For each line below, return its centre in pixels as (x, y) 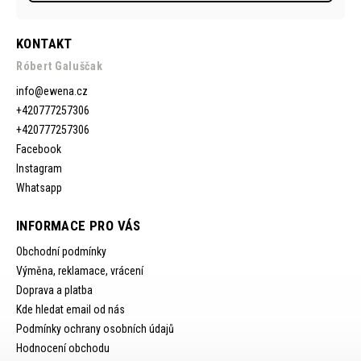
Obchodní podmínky (61, 251)
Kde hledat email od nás (71, 309)
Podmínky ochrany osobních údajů (95, 328)
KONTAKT (44, 43)
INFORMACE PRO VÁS (79, 225)
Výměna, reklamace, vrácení (80, 270)
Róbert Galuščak (60, 66)
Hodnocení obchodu (63, 348)
